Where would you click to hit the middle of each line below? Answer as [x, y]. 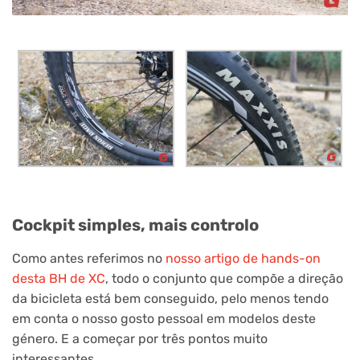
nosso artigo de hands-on [243, 259]
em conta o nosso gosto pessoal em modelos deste [164, 319]
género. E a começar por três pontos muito [140, 339]
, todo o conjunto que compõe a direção [224, 279]
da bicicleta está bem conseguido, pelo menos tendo [170, 299]
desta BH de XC [59, 279]
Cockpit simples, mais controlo [135, 225]
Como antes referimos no [89, 259]
